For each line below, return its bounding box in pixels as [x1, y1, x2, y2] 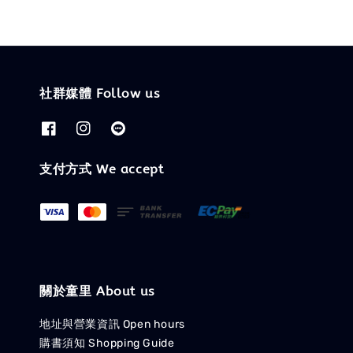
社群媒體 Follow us [39, 85, 160, 101]
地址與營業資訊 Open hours [39, 318, 185, 332]
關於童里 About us [39, 284, 154, 299]
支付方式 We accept [39, 162, 164, 177]
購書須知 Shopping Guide [39, 336, 175, 351]
